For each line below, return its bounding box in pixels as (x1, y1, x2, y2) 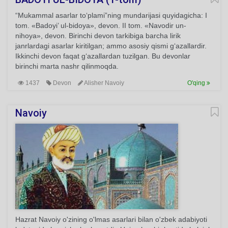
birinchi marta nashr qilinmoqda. (15, 62, 119, 70)
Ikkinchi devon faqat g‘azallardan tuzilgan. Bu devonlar (15, 52, 190, 60)
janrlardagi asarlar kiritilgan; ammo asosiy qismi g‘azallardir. (15, 42, 207, 50)
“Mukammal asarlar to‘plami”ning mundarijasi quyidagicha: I (15, 11, 207, 19)
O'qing (187, 79, 207, 87)
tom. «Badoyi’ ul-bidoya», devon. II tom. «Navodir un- (15, 21, 186, 30)
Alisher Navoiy (83, 79, 124, 87)
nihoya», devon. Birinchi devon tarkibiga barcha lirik (15, 32, 181, 40)
